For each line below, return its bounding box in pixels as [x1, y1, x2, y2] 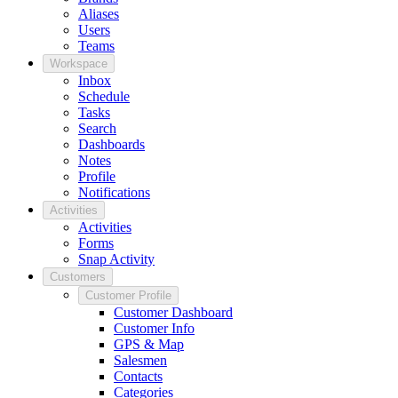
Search [78, 121, 116, 137]
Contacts [114, 369, 163, 385]
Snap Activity [78, 251, 155, 267]
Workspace [50, 57, 107, 71]
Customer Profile [85, 289, 171, 303]
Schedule [78, 89, 130, 105]
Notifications [78, 185, 150, 201]
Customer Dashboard [114, 305, 233, 321]
